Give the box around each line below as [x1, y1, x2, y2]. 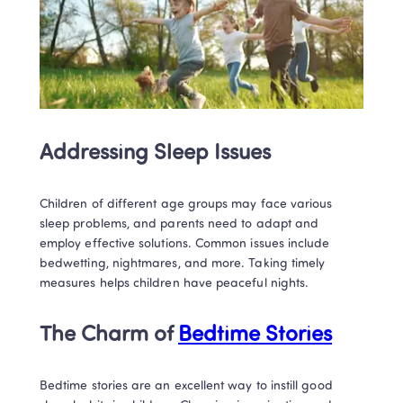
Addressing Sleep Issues [40, 142, 271, 165]
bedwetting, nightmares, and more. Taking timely [40, 256, 326, 271]
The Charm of [40, 324, 178, 346]
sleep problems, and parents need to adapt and [40, 217, 319, 231]
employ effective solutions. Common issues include [40, 237, 330, 251]
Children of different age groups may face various [40, 197, 333, 211]
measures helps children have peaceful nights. [40, 276, 309, 291]
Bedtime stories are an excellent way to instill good [40, 379, 333, 393]
